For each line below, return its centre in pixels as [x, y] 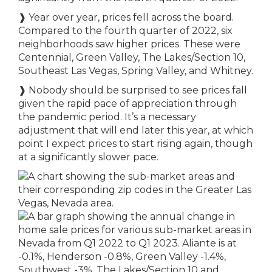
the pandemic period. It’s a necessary [107, 117]
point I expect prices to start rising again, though [135, 144]
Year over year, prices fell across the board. [130, 17]
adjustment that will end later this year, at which [136, 130]
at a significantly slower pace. [88, 157]
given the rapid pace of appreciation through [127, 104]
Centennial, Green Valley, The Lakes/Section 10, [132, 57]
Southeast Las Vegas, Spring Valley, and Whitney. [136, 71]
